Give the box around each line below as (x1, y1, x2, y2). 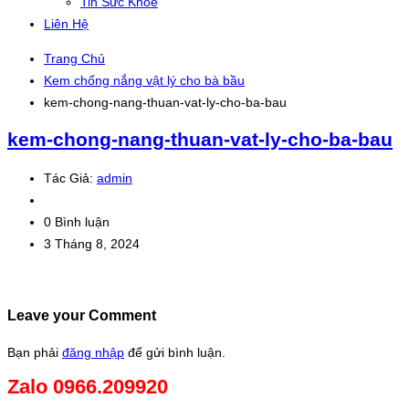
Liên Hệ (44, 16, 89, 31)
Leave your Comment (7, 307, 156, 324)
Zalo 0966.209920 (7, 374, 168, 398)
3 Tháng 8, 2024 (44, 236, 140, 251)
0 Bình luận (44, 214, 110, 229)
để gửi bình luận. (124, 344, 225, 360)
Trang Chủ (44, 51, 105, 66)
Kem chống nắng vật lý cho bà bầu (44, 73, 245, 88)
